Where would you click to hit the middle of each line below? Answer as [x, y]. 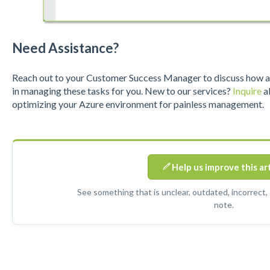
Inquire [247, 91]
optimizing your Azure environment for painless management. [138, 104]
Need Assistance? [65, 48]
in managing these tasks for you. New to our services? [122, 91]
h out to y [51, 78]
